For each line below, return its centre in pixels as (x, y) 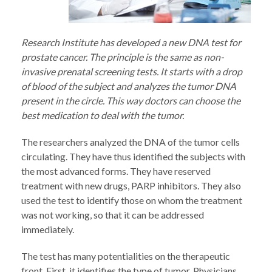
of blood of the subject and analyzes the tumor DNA (129, 86)
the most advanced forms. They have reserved (116, 171)
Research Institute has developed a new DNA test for (131, 42)
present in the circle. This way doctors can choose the (131, 100)
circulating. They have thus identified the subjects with (133, 156)
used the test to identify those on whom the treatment (132, 200)
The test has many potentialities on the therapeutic (126, 256)
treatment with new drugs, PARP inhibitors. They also (131, 185)
